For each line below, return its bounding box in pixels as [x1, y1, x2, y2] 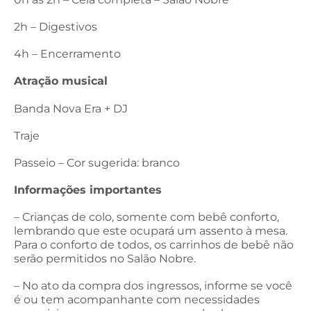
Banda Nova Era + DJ [14, 101, 128, 115]
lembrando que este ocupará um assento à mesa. [14, 224, 287, 238]
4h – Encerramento [14, 47, 121, 61]
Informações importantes [14, 183, 162, 197]
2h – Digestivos [14, 19, 97, 33]
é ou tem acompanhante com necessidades [14, 293, 260, 307]
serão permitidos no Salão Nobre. [14, 252, 196, 266]
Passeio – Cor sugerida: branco [14, 155, 180, 169]
